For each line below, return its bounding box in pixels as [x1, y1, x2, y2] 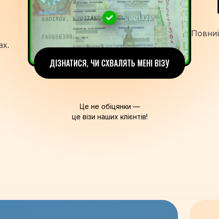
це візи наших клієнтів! [71, 112, 148, 121]
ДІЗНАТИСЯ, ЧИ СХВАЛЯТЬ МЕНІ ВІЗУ [49, 57, 170, 69]
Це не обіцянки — [79, 102, 140, 111]
